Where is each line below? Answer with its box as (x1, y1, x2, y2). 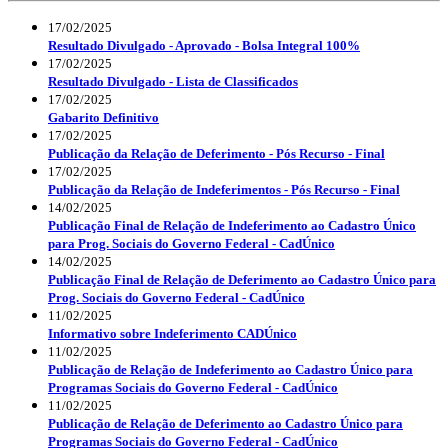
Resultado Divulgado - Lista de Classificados (48, 73, 298, 89)
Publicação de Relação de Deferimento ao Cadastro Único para (48, 415, 403, 431)
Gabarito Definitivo (48, 109, 159, 125)
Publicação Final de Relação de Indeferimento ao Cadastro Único (48, 217, 416, 233)
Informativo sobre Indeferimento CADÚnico (48, 325, 297, 341)
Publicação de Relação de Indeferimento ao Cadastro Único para (48, 361, 413, 377)
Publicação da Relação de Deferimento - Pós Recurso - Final (48, 145, 385, 161)
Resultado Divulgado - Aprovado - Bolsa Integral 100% (48, 37, 360, 53)
